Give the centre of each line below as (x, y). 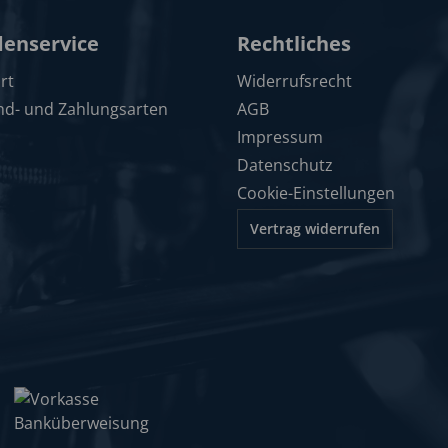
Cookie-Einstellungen (316, 193)
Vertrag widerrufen (315, 228)
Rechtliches (294, 43)
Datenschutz (285, 165)
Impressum (280, 137)
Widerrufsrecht (294, 81)
